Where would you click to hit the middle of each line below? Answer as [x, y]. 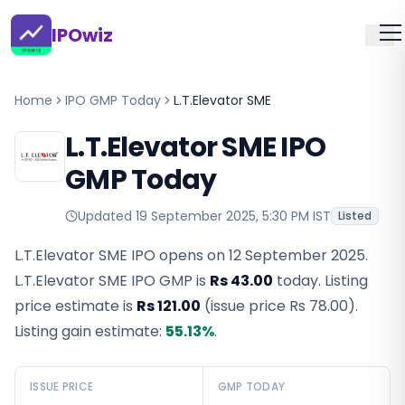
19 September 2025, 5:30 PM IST [233, 216]
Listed [355, 216]
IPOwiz [82, 35]
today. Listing [320, 281]
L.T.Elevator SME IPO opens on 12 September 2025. [191, 255]
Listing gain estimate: [90, 331]
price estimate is [75, 306]
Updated [107, 216]
